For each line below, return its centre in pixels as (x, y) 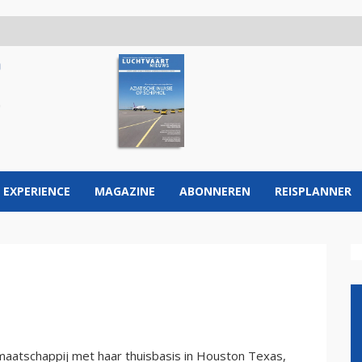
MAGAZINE (125, 191)
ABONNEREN (215, 191)
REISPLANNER (313, 191)
